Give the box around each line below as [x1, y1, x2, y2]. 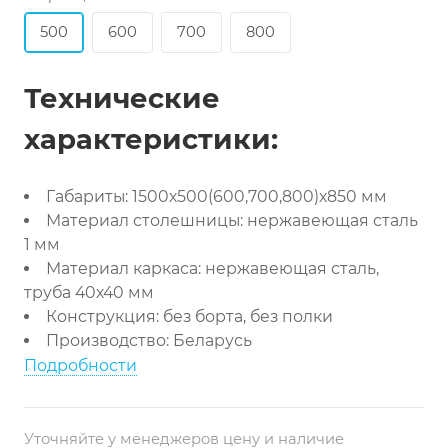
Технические [24, 81, 220, 115]
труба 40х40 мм [24, 283, 154, 302]
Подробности [24, 356, 137, 375]
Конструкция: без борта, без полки [45, 307, 333, 326]
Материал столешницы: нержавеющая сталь [45, 211, 418, 230]
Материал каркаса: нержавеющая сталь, [45, 259, 379, 278]
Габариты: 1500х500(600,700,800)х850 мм [45, 187, 387, 206]
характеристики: [24, 122, 278, 156]
